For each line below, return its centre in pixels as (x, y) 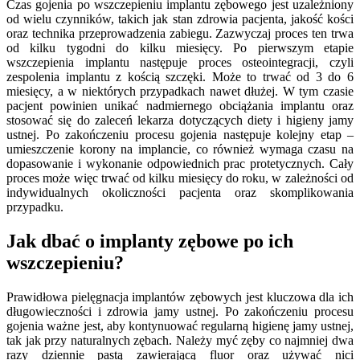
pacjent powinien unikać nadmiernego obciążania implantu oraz (180, 106)
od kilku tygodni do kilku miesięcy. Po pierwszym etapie (180, 48)
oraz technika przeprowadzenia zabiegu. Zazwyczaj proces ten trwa (180, 34)
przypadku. (35, 207)
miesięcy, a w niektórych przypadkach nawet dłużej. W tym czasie (180, 92)
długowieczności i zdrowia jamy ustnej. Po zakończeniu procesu (180, 311)
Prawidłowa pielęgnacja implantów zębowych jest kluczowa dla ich (180, 297)
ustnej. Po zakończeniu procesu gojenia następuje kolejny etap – (180, 135)
